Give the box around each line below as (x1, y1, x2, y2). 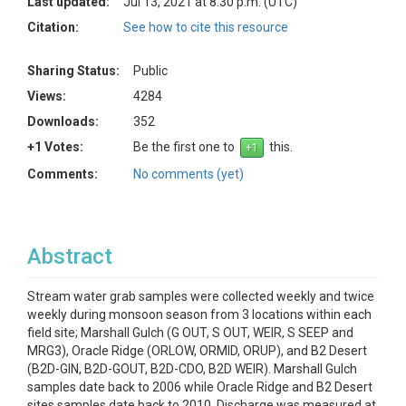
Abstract (27, 244, 112, 269)
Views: (27, 89, 66, 103)
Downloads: (27, 114, 99, 129)
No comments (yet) (133, 167, 244, 181)
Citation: (27, 20, 79, 34)
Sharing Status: (27, 63, 120, 78)
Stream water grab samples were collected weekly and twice (27, 289, 374, 304)
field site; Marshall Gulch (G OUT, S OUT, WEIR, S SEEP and (27, 325, 353, 340)
